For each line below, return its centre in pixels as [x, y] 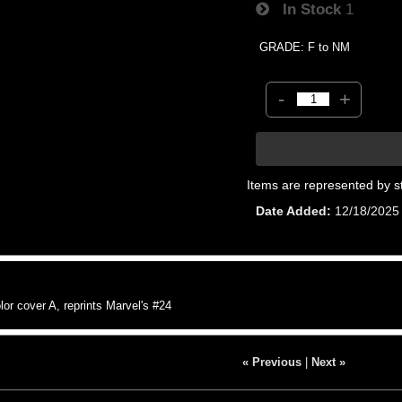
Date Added [292, 210]
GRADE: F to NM [305, 47]
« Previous [271, 362]
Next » [328, 362]
